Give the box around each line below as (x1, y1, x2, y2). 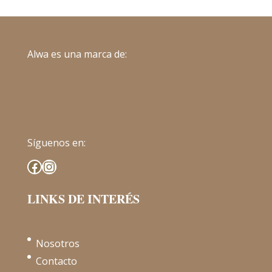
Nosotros (35, 237, 80, 251)
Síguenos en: (27, 136, 86, 150)
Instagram (41, 155, 110, 176)
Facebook (26, 155, 90, 176)
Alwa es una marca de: (27, 47, 127, 61)
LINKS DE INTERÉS (27, 190, 140, 208)
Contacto (35, 254, 77, 268)
